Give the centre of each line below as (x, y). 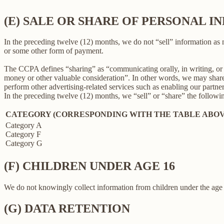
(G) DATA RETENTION (67, 209)
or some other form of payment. (54, 51)
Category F (23, 134)
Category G (24, 143)
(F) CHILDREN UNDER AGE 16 (89, 166)
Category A (24, 125)
